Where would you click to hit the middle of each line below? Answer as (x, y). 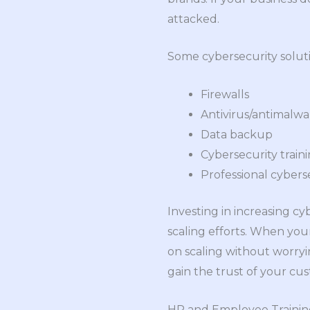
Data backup (237, 134)
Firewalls (225, 94)
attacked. (193, 19)
